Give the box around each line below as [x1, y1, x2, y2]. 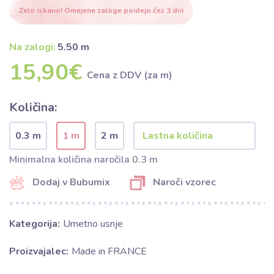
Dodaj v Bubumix [32, 175, 110, 189]
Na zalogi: [9, 40, 56, 54]
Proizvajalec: [9, 245, 68, 258]
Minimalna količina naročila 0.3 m [9, 152, 158, 166]
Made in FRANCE [72, 245, 147, 258]
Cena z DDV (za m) [87, 68, 172, 82]
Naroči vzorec [153, 175, 216, 189]
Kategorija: [9, 217, 60, 231]
